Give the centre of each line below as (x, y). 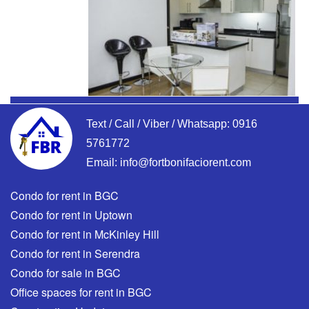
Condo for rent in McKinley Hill (85, 235)
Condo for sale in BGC (66, 273)
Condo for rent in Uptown (71, 215)
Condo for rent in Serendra (75, 254)
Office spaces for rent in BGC (81, 292)
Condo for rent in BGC (64, 196)
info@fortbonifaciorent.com (186, 163)
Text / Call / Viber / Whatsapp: (159, 124)
